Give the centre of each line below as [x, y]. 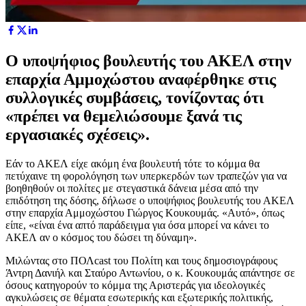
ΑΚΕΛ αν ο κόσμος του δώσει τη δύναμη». [101, 237]
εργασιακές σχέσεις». [78, 134]
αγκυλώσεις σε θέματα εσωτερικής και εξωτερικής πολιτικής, [139, 297]
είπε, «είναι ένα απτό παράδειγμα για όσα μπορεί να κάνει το [137, 225]
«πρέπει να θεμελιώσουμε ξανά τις [124, 116]
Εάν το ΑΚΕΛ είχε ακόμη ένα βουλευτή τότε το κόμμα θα [133, 163]
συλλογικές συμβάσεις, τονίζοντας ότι [135, 97]
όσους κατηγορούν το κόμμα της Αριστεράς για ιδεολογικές [135, 285]
